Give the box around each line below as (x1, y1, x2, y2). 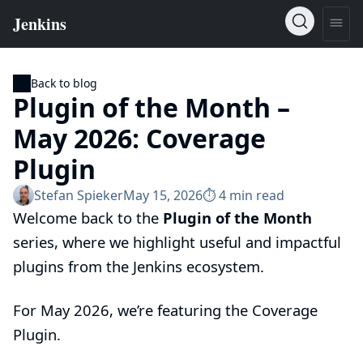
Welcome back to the (13, 207, 163, 228)
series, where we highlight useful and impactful (13, 232, 341, 252)
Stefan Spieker (34, 186, 123, 204)
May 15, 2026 (123, 186, 203, 204)
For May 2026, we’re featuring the (13, 300, 252, 320)
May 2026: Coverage (13, 121, 266, 156)
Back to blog (31, 75, 97, 91)
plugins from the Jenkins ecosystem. (13, 256, 264, 276)
